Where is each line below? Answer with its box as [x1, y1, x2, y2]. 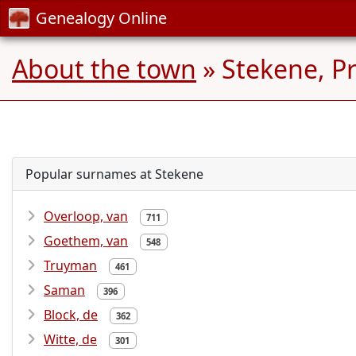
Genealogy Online [36, 7, 167, 29]
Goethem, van [44, 232, 128, 250]
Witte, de [44, 331, 97, 348]
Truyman [44, 257, 97, 274]
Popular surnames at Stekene [25, 165, 203, 183]
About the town [12, 52, 196, 86]
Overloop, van [44, 207, 128, 225]
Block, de [44, 306, 98, 323]
